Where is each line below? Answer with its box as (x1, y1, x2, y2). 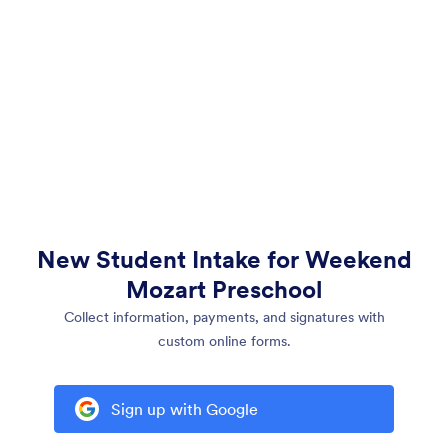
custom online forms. (157, 332, 291, 350)
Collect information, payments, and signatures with (63, 308, 385, 326)
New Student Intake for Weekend (36, 244, 412, 275)
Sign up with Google (111, 399, 258, 419)
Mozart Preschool (126, 274, 322, 305)
